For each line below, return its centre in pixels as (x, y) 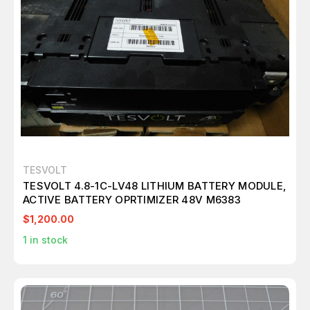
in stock (47, 240)
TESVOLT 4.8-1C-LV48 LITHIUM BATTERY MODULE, (155, 186)
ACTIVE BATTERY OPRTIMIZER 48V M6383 (132, 200)
